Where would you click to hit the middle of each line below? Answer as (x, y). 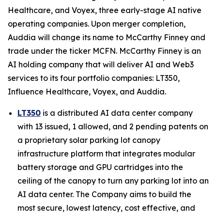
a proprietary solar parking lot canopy (89, 140)
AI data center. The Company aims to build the (104, 194)
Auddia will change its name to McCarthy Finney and (107, 37)
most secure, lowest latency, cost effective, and (106, 208)
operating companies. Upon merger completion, (97, 24)
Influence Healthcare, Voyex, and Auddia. (87, 92)
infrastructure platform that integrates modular (106, 154)
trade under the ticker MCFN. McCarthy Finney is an (104, 51)
